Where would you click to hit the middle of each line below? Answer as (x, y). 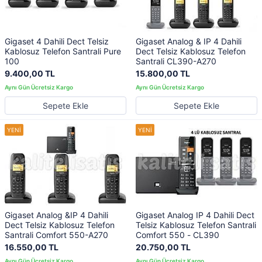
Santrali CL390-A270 (176, 61)
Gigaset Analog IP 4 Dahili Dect (195, 215)
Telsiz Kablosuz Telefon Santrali (196, 225)
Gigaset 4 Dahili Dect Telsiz (57, 42)
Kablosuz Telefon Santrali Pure (63, 51)
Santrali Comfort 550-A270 (56, 235)
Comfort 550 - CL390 (177, 235)
